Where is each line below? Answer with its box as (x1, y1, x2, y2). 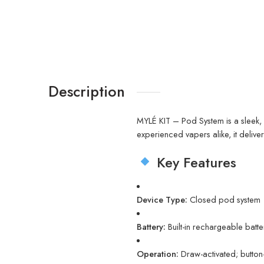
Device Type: (137, 193, 187, 206)
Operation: (137, 247, 179, 260)
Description (48, 80, 125, 102)
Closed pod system (187, 193, 260, 206)
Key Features (153, 151, 237, 173)
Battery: (137, 220, 166, 233)
